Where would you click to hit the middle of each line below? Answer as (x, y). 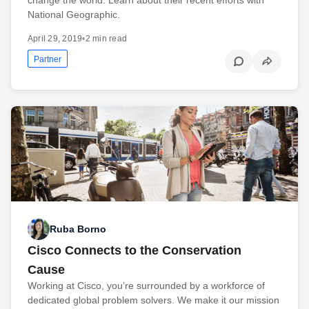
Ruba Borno (78, 229)
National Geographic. (74, 14)
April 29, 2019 (55, 38)
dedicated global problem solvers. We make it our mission (153, 300)
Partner (48, 59)
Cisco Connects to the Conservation (134, 251)
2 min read (106, 38)
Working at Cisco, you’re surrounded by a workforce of (146, 286)
